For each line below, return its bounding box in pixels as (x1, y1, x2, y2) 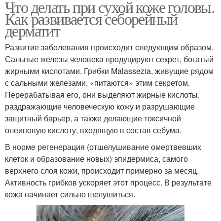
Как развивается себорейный (5, 8, 178, 30)
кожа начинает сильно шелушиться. (5, 188, 135, 200)
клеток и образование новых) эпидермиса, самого (5, 153, 188, 165)
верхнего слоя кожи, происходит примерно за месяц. (5, 165, 199, 177)
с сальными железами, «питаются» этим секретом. (5, 77, 190, 89)
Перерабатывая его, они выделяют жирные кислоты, (5, 89, 200, 101)
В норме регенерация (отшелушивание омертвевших (5, 141, 201, 153)
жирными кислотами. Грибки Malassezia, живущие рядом (5, 65, 214, 77)
